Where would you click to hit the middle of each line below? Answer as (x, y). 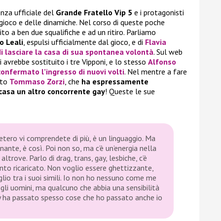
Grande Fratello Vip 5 (94, 13)
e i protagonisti (158, 13)
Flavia (156, 42)
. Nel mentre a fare (156, 72)
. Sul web (168, 52)
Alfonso (162, 62)
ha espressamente (115, 82)
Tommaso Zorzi (37, 82)
